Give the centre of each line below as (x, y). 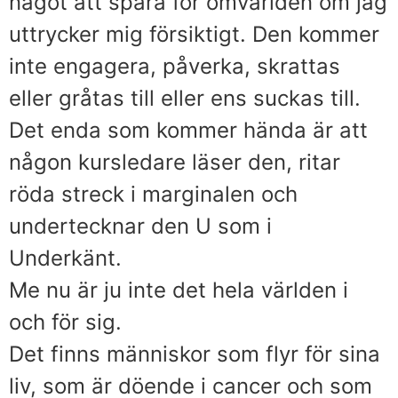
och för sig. (65, 322)
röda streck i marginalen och (153, 194)
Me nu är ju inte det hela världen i (179, 290)
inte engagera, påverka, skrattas (175, 66)
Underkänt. (65, 258)
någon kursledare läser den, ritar (175, 162)
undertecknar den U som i (140, 226)
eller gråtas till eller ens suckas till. (185, 98)
